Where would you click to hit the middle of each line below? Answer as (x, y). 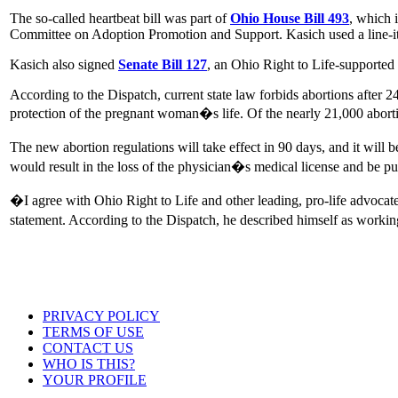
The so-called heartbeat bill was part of (120, 18)
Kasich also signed (64, 64)
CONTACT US (88, 348)
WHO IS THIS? (89, 364)
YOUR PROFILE (95, 380)
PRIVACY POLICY (101, 316)
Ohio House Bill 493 (290, 18)
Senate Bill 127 (163, 64)
